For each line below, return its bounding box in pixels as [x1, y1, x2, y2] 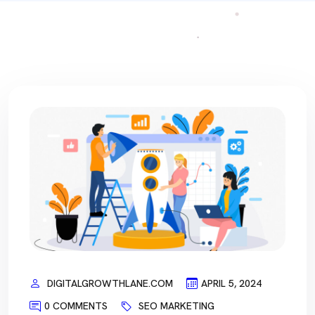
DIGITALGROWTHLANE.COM [47, 276, 173, 290]
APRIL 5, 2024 [201, 276, 262, 290]
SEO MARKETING [139, 300, 214, 313]
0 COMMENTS [44, 300, 108, 313]
